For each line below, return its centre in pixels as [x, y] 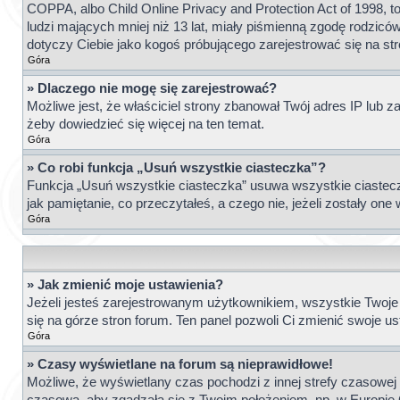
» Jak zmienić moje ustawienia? [125, 285]
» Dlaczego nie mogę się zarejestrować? [152, 88]
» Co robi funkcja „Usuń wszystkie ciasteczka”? [176, 168]
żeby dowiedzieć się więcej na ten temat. [146, 124]
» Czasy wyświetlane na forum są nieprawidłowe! [180, 364]
